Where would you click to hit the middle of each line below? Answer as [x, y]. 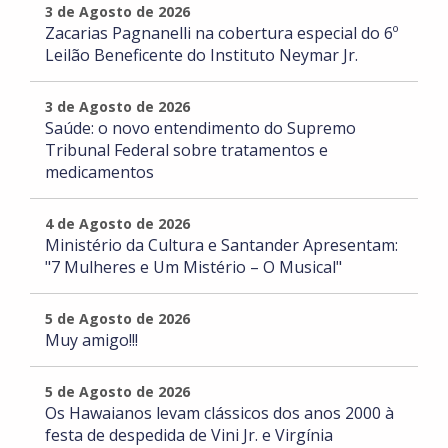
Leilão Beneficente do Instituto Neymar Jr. [201, 55]
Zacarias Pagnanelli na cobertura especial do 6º [221, 33]
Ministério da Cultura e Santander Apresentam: [221, 245]
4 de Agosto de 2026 [117, 224]
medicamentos [99, 172]
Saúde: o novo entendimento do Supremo [200, 128]
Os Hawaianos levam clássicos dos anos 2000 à [219, 413]
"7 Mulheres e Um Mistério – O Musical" [193, 267]
